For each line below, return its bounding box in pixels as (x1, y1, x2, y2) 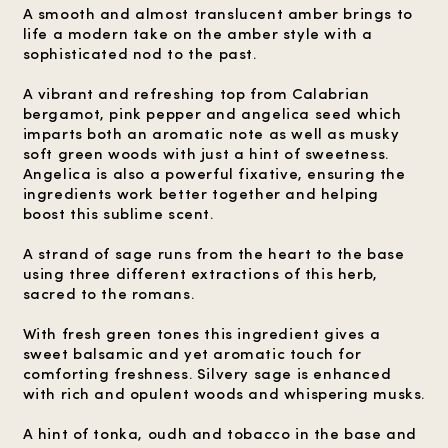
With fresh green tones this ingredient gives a (22, 323, 381, 343)
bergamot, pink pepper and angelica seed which (22, 103, 402, 123)
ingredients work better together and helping (22, 183, 379, 203)
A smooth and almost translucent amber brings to (22, 3, 413, 23)
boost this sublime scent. (22, 203, 214, 223)
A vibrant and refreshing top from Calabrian (22, 83, 370, 103)
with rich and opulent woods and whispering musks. (22, 383, 425, 403)
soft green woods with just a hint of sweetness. (22, 143, 389, 163)
